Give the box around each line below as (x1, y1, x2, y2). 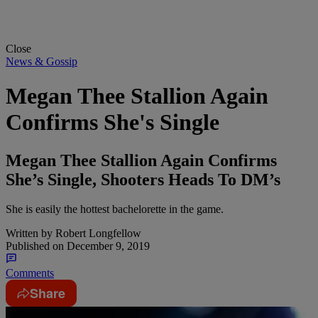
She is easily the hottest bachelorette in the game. (6, 203, 224, 216)
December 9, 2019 (64, 240, 150, 253)
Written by (6, 227, 53, 240)
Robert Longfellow (53, 227, 141, 240)
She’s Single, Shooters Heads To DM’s (6, 170, 280, 189)
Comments (6, 267, 54, 280)
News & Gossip (6, 55, 77, 67)
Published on (6, 240, 64, 253)
